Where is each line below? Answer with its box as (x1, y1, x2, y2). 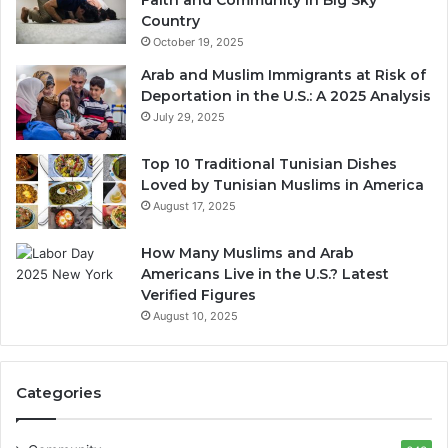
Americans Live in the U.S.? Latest (141, 264, 389, 283)
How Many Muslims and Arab (141, 243, 354, 262)
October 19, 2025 (153, 34, 244, 49)
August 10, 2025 (153, 308, 238, 323)
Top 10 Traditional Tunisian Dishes (141, 154, 397, 173)
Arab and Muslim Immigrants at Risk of (141, 65, 426, 84)
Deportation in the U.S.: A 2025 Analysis (141, 86, 431, 105)
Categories (16, 382, 101, 402)
